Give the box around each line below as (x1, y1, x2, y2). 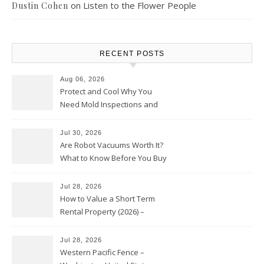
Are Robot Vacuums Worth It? (60, 140, 163, 150)
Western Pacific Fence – (60, 247, 144, 258)
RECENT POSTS (99, 49, 165, 58)
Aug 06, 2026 (60, 75, 105, 82)
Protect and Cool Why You (60, 86, 152, 97)
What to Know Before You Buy (60, 153, 167, 163)
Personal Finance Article (60, 219, 146, 230)
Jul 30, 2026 (60, 129, 102, 136)
